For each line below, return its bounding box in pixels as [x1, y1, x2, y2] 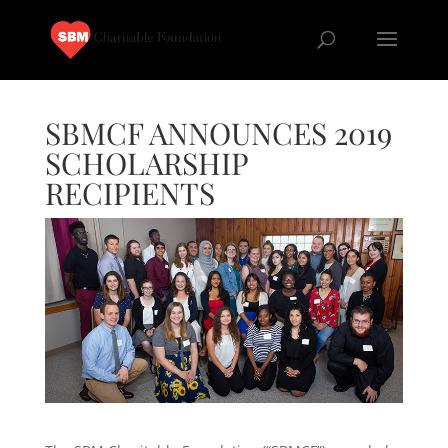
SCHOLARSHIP [44, 143, 248, 183]
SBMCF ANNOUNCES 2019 [44, 113, 392, 153]
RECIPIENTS [44, 173, 215, 213]
